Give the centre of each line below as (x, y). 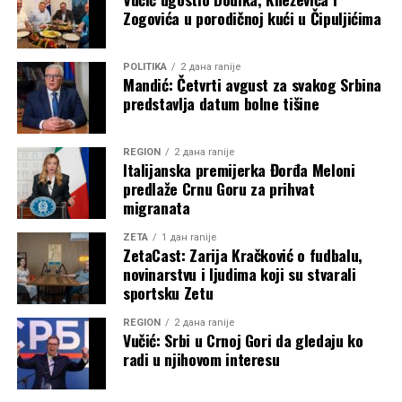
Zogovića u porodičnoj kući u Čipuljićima (252, 17)
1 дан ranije (188, 237)
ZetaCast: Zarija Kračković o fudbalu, (242, 254)
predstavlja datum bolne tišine (221, 103)
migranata (156, 207)
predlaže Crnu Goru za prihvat (218, 188)
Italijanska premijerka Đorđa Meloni (239, 169)
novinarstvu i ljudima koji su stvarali (239, 273)
